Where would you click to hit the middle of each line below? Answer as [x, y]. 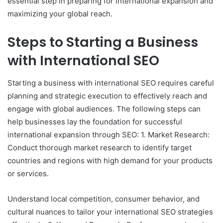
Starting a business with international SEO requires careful [111, 83]
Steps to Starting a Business [103, 42]
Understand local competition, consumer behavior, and [104, 199]
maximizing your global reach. [60, 14]
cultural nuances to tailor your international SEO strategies [110, 212]
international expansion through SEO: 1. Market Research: [109, 134]
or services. [28, 173]
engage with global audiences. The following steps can [104, 109]
